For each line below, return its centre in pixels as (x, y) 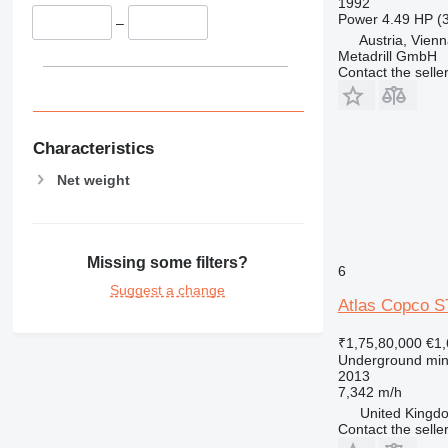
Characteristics (93, 148)
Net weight (93, 179)
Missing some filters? (168, 262)
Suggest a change (168, 289)
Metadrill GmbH (387, 55)
